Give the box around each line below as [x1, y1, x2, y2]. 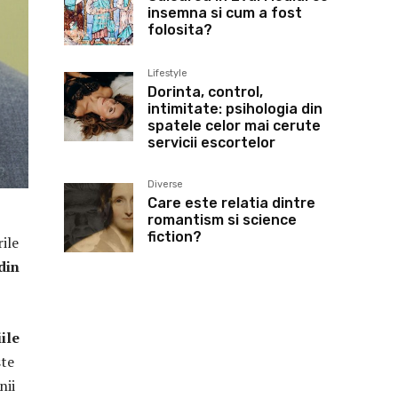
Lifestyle [147, 68, 187, 79]
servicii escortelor [147, 134, 275, 151]
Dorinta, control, [147, 84, 263, 100]
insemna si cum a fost [147, 4, 302, 21]
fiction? [147, 228, 202, 245]
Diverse [147, 179, 183, 190]
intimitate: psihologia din [147, 100, 322, 117]
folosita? [147, 21, 212, 38]
